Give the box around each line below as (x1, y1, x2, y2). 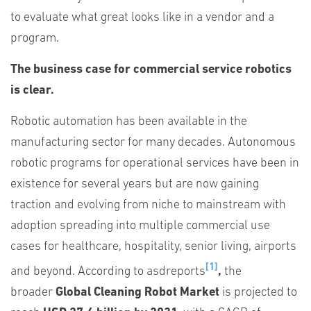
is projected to (219, 286, 297, 299)
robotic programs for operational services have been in (10, 157, 299, 170)
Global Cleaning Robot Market (53, 286, 219, 299)
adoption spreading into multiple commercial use (10, 219, 270, 233)
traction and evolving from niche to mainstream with (10, 199, 286, 212)
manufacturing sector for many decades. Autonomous (10, 136, 296, 149)
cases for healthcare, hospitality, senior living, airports (10, 240, 296, 253)
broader (10, 286, 53, 299)
